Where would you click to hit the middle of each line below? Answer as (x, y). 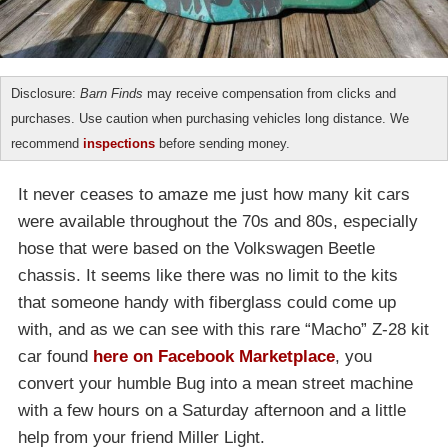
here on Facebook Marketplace (214, 357)
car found (55, 357)
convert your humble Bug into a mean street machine (215, 384)
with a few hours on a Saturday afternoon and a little (212, 411)
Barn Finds (111, 94)
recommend (47, 144)
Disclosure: (45, 94)
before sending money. (222, 144)
